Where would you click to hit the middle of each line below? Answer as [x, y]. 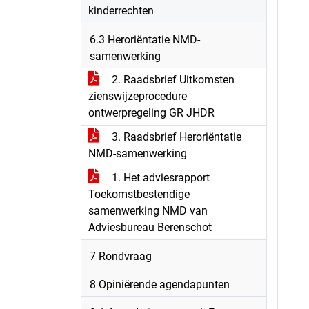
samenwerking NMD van [148, 211]
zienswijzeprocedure [138, 96]
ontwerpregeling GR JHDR [151, 113]
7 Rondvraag [121, 256]
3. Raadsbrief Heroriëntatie [175, 137]
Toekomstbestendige [139, 194]
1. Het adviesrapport [159, 178]
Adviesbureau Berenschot [150, 227]
